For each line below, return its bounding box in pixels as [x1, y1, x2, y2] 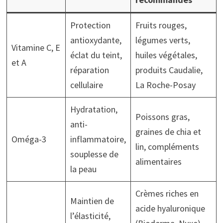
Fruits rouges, [135, 19, 187, 31]
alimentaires [135, 155, 182, 167]
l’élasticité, [70, 210, 111, 222]
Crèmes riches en [135, 187, 199, 199]
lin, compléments [135, 140, 199, 152]
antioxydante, [70, 34, 121, 46]
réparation [70, 64, 109, 76]
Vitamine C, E [11, 41, 60, 53]
